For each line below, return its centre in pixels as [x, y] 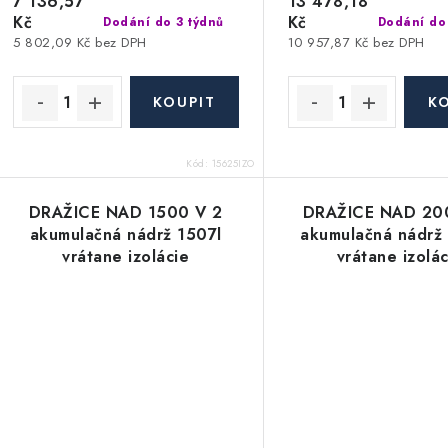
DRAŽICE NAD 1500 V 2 [125, 212]
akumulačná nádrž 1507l [125, 234]
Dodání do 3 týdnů [163, 21]
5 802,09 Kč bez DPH [80, 43]
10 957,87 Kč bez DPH [356, 43]
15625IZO [233, 163]
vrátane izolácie [126, 256]
